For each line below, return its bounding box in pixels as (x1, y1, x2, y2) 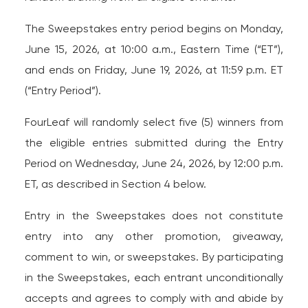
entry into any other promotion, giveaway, (24, 230, 284, 243)
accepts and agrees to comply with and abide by (24, 291, 284, 305)
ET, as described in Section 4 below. (24, 177, 206, 190)
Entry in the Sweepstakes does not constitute (24, 209, 284, 222)
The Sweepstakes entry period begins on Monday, (24, 22, 284, 35)
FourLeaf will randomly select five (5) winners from (24, 115, 284, 129)
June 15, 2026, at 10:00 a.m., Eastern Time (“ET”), (24, 43, 284, 56)
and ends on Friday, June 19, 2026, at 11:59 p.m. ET (24, 63, 284, 76)
